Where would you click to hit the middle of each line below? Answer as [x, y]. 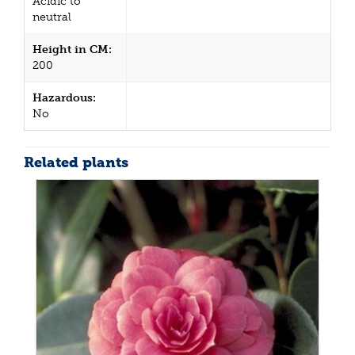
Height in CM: [72, 50]
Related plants [76, 163]
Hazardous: [64, 98]
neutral [52, 17]
